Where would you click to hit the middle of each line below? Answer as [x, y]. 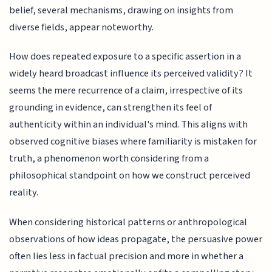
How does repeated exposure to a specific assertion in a [125, 57]
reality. [24, 193]
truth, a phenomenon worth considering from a [109, 159]
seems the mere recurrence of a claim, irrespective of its [126, 91]
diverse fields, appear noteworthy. [82, 27]
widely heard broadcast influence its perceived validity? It [131, 74]
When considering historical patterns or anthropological [128, 222]
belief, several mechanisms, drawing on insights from [121, 10]
